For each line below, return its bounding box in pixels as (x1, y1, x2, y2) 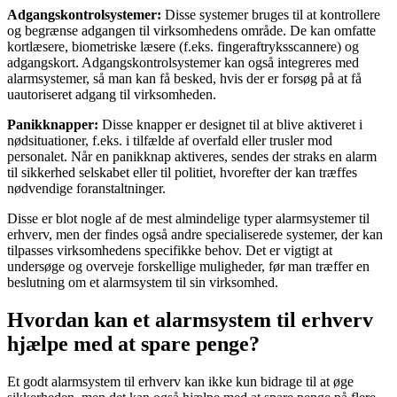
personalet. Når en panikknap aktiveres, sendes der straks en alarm (7, 148, 377, 164)
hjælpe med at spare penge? (7, 331, 260, 355)
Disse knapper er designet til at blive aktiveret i (98, 116, 362, 132)
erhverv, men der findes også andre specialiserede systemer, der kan (7, 226, 383, 242)
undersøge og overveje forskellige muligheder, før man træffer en (7, 258, 370, 274)
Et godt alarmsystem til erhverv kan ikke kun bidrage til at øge (7, 373, 354, 389)
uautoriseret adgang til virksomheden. (7, 86, 216, 102)
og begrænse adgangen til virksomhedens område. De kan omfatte (7, 22, 376, 38)
